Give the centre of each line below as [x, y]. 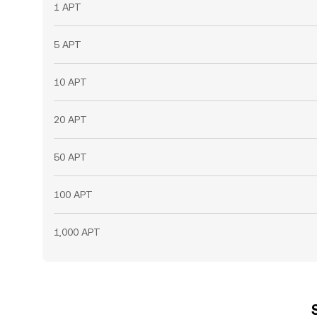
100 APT [73, 195]
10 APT [70, 82]
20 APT [70, 120]
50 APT [70, 157]
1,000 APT [77, 232]
